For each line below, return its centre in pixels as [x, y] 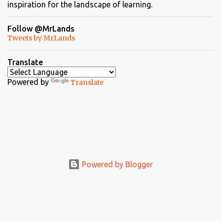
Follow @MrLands [41, 29]
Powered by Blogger [116, 164]
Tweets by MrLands [41, 38]
